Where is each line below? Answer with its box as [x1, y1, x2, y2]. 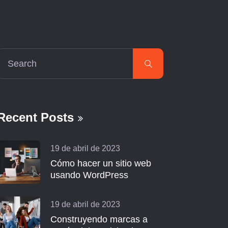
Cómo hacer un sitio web [50, 158, 151, 168]
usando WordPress [50, 170, 128, 180]
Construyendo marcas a [50, 214, 148, 224]
